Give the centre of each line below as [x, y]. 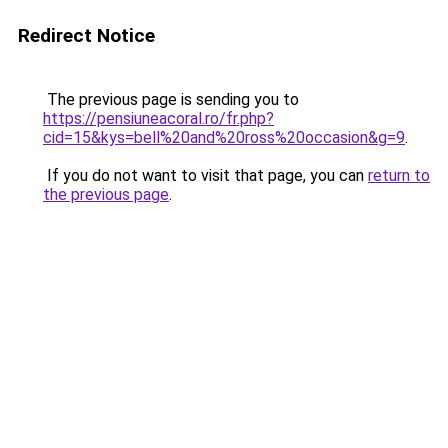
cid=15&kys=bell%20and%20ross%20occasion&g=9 [224, 137]
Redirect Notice [86, 35]
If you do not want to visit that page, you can [205, 175]
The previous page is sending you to [171, 99]
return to [399, 175]
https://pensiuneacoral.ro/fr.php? [158, 118]
